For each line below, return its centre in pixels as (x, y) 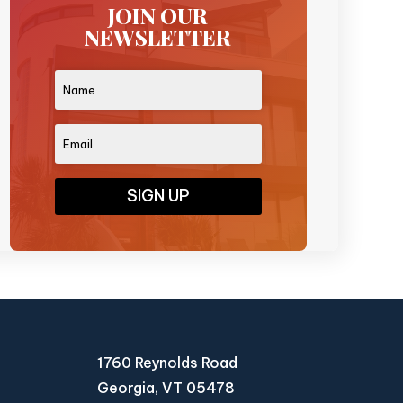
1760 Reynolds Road (167, 362)
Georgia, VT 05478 (166, 387)
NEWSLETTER (158, 36)
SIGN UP (158, 196)
